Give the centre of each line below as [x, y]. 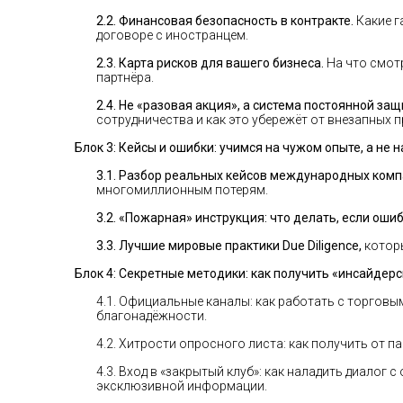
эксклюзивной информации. [182, 386]
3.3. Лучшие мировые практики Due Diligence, [229, 246]
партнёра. [125, 77]
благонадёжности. [152, 316]
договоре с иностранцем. [172, 35]
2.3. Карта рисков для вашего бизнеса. [210, 63]
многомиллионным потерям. [182, 190]
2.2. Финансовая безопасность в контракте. [225, 21]
